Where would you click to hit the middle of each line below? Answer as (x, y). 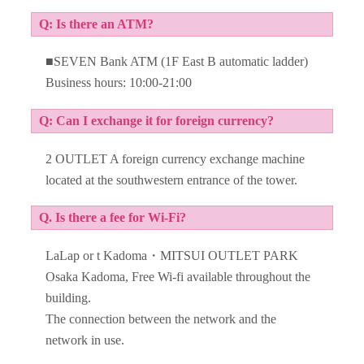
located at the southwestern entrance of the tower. (172, 180)
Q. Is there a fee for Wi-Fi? (112, 218)
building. (69, 297)
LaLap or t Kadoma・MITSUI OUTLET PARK (172, 255)
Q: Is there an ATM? (96, 24)
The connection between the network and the (161, 318)
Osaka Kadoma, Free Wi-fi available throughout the (178, 276)
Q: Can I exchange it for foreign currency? (156, 120)
